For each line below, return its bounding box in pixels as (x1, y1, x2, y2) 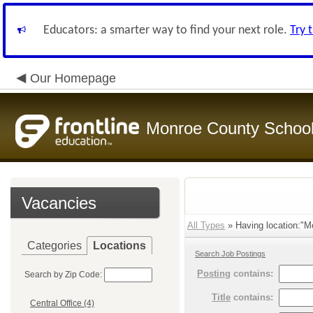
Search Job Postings (195, 249, 265, 258)
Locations (93, 240, 146, 252)
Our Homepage (30, 71, 116, 85)
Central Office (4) (30, 298, 94, 309)
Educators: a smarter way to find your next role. (43, 24, 290, 37)
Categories (27, 240, 82, 252)
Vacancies (22, 194, 96, 212)
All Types (187, 220, 225, 231)
